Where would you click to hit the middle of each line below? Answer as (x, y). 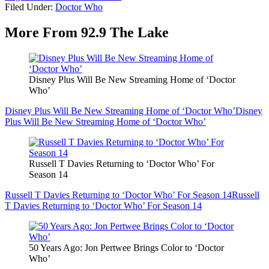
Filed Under (28, 7)
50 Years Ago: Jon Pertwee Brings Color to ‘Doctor (126, 248)
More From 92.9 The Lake (87, 33)
